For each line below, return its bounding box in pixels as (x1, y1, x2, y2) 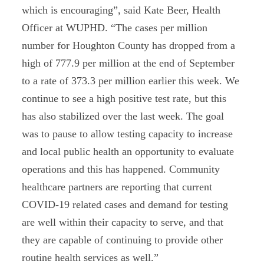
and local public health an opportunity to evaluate (22, 146, 235, 157)
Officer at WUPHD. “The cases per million (22, 22, 208, 34)
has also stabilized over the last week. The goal (22, 110, 225, 122)
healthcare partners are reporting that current (22, 181, 213, 193)
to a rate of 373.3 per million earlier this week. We (22, 75, 240, 87)
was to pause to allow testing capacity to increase (22, 128, 233, 140)
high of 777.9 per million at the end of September (22, 57, 235, 69)
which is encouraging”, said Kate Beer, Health (22, 4, 221, 16)
